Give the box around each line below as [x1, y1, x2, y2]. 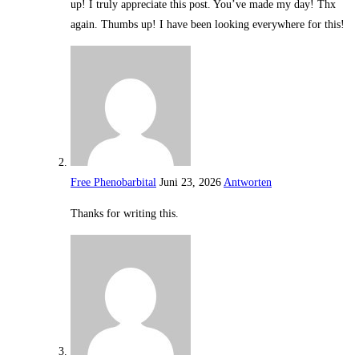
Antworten [224, 176, 272, 189]
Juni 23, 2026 [159, 176, 221, 189]
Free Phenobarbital [71, 176, 156, 189]
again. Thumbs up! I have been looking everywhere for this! [71, 18, 345, 31]
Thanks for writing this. [71, 208, 179, 220]
